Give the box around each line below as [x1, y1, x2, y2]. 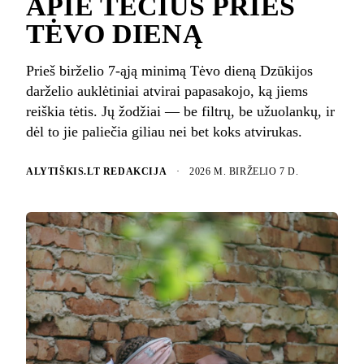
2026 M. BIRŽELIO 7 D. [189, 166, 299, 178]
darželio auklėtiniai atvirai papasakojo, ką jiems [26, 82, 308, 99]
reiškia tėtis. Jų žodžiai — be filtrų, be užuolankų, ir [26, 102, 335, 119]
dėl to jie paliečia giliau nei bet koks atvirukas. [26, 123, 302, 140]
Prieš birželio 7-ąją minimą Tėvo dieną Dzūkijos [26, 62, 313, 79]
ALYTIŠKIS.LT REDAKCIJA [26, 166, 167, 178]
